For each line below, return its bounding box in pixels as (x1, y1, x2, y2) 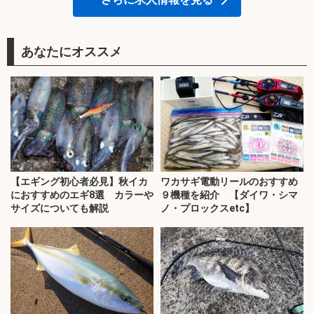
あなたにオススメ (21, 42, 122, 61)
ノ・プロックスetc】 (161, 203, 254, 214)
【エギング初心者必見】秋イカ (11, 176, 148, 188)
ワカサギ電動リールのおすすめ (161, 176, 298, 188)
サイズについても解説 (11, 203, 109, 214)
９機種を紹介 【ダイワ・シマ (161, 189, 298, 201)
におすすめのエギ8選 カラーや (11, 189, 153, 201)
